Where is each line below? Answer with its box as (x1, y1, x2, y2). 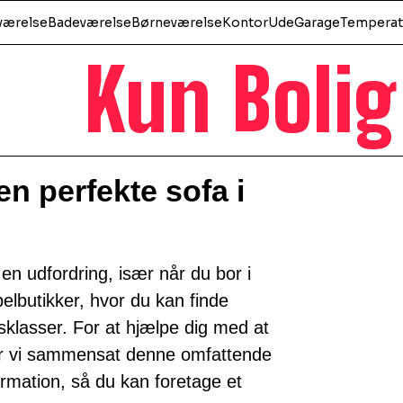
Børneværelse (130, 14, 222, 31)
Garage (293, 14, 340, 31)
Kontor (221, 14, 268, 31)
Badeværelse (47, 14, 131, 31)
